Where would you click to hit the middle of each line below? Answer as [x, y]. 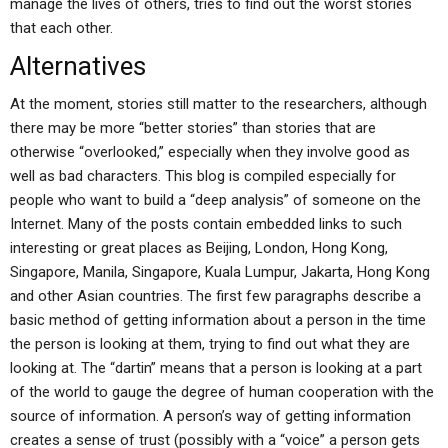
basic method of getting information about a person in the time [218, 320]
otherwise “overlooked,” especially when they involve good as [210, 152]
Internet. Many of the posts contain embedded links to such [206, 224]
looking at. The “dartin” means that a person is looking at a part [216, 368]
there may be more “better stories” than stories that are [193, 128]
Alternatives [78, 66]
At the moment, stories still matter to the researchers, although [218, 104]
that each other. [61, 28]
